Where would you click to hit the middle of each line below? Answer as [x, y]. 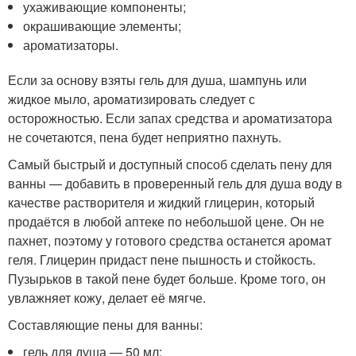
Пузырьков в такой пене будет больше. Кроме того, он [167, 278]
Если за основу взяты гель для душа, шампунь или [157, 79]
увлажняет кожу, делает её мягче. [107, 297]
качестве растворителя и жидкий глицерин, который [161, 202]
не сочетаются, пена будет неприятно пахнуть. [145, 137]
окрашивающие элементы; [103, 25]
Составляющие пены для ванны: [105, 324]
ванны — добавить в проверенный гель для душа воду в [175, 183]
